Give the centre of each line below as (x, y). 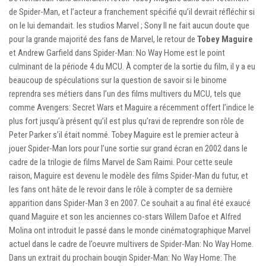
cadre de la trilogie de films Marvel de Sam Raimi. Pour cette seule (121, 162)
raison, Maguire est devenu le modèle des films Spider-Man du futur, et (129, 175)
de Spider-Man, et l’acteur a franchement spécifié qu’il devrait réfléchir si (132, 12)
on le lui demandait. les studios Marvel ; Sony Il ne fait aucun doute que (129, 25)
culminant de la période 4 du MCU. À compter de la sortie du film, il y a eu (132, 66)
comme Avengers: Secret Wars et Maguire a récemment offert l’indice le (132, 107)
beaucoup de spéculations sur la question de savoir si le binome (118, 80)
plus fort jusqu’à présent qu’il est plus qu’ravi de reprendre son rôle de (126, 121)
